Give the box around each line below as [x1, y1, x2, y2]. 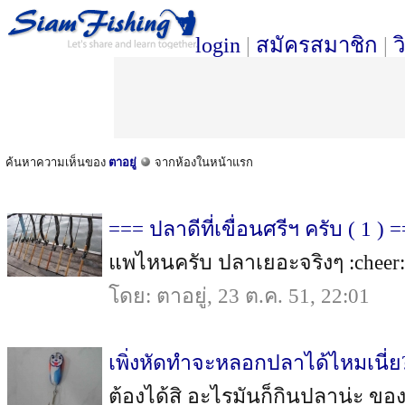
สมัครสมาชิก [256, 33, 378, 57]
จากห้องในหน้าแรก [152, 155, 253, 169]
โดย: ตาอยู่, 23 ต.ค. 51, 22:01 [108, 284, 370, 307]
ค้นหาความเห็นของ [5, 155, 108, 169]
